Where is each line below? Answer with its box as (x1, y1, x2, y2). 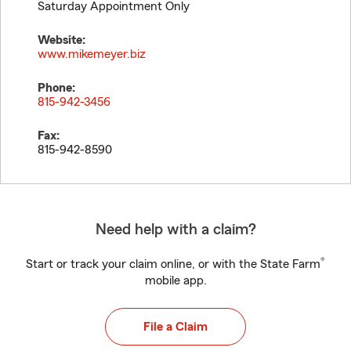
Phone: (38, 81, 75, 94)
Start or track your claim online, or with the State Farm (26, 258, 320, 270)
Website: (38, 34, 85, 46)
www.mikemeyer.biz (38, 48, 146, 60)
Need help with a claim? (95, 222, 256, 237)
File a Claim (143, 320, 208, 333)
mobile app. (144, 274, 207, 287)
